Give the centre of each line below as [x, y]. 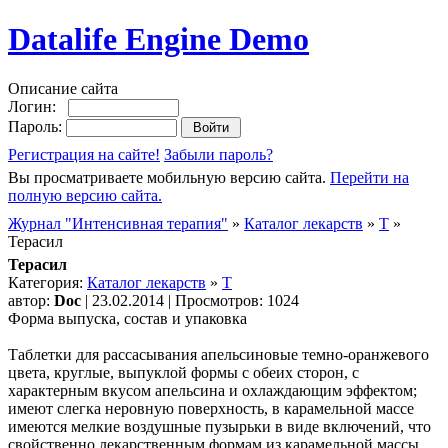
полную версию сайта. [85, 195]
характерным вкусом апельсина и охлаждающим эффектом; [212, 390]
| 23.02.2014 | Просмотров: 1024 [190, 300]
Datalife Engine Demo [158, 39]
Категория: [47, 282]
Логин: [38, 106]
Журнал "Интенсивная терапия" [118, 223]
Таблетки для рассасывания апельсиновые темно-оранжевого [218, 354]
